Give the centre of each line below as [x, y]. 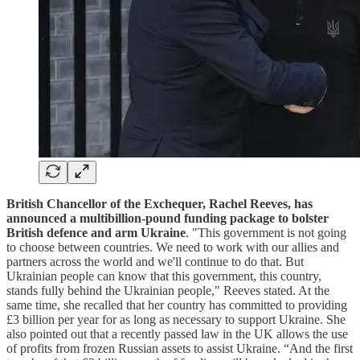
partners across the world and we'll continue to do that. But [155, 261]
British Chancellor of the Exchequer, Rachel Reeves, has [160, 203]
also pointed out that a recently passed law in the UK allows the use [177, 333]
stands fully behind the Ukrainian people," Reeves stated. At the [168, 290]
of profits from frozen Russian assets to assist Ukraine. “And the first [180, 348]
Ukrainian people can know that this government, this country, [164, 276]
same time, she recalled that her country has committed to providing [177, 305]
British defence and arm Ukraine [96, 232]
